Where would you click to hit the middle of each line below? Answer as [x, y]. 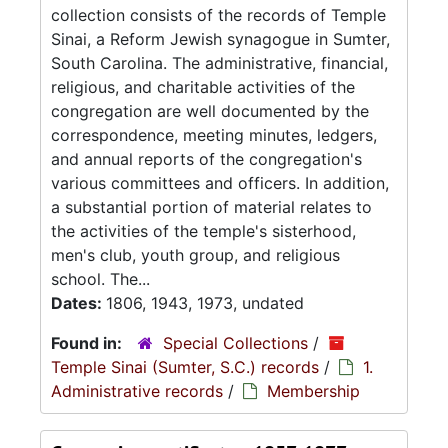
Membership [313, 391]
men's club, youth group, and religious [195, 255]
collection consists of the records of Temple [218, 15]
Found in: [88, 343]
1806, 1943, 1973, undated [205, 303]
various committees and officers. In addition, [220, 183]
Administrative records [137, 391]
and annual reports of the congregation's [206, 159]
